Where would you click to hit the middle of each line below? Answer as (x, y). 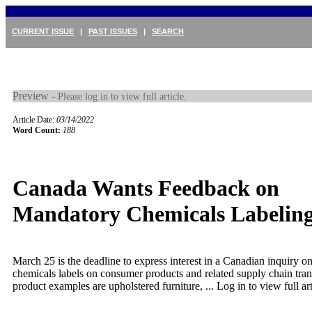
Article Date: (34, 120)
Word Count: (37, 130)
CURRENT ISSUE (43, 31)
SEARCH (168, 31)
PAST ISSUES (113, 31)
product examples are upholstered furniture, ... (115, 286)
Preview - (35, 96)
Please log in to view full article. (122, 96)
